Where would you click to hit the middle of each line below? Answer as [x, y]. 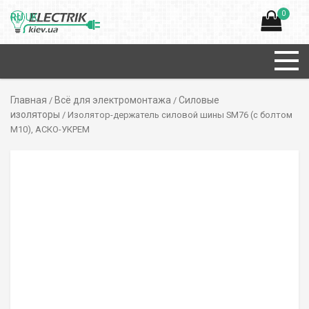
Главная [29, 100]
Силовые [199, 100]
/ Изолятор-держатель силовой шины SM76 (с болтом [176, 115]
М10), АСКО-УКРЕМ [50, 129]
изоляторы [35, 114]
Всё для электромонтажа [113, 100]
